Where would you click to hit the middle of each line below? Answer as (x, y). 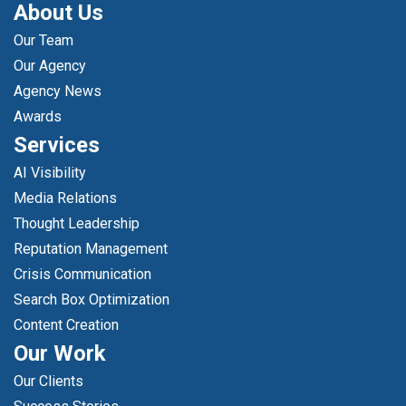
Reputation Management (91, 248)
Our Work (60, 353)
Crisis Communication (82, 274)
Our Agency (50, 65)
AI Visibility (50, 172)
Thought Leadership (77, 223)
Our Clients (48, 381)
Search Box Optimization (92, 299)
